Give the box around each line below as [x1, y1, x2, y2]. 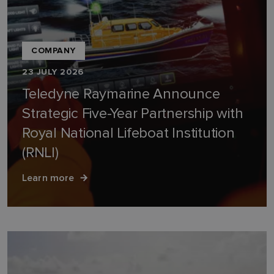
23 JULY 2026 [22, 67, 84, 77]
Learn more [22, 170, 75, 185]
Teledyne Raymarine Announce [22, 85, 220, 103]
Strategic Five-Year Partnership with [22, 105, 245, 122]
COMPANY [31, 45, 76, 56]
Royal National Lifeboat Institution [22, 124, 235, 142]
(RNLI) [22, 144, 59, 161]
